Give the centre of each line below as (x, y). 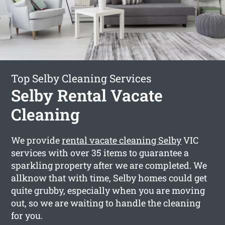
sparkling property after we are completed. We (109, 165)
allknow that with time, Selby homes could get (109, 178)
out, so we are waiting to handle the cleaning (106, 203)
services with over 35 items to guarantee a (100, 152)
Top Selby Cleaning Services (81, 78)
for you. (27, 215)
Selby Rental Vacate (87, 95)
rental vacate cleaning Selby (122, 140)
